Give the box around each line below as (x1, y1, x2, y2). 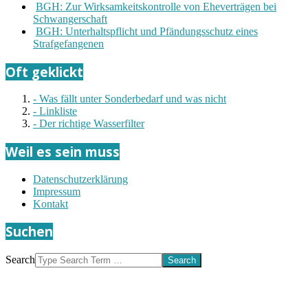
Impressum (33, 185, 80, 197)
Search (5, 254, 35, 266)
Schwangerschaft (33, 12, 107, 25)
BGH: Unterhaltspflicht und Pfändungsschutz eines (36, 25, 258, 37)
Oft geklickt (5, 63, 83, 80)
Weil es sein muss (5, 142, 120, 160)
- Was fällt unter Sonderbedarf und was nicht (33, 93, 226, 105)
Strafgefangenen (33, 37, 104, 49)
